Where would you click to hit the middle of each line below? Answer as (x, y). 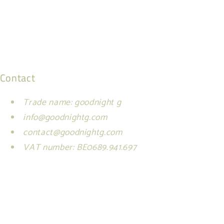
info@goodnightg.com (65, 117)
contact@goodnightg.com (73, 132)
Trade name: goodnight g (72, 102)
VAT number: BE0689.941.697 (80, 147)
